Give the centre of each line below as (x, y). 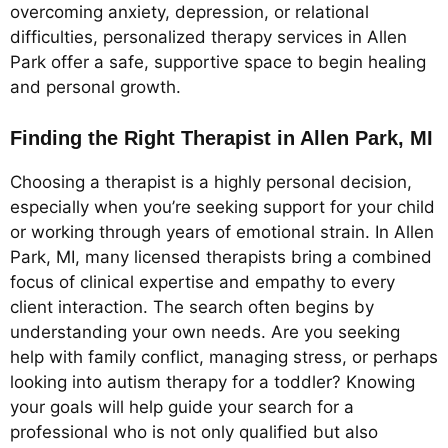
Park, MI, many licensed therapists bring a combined (221, 256)
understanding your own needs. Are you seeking (205, 331)
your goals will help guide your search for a (182, 406)
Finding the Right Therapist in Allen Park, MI (221, 137)
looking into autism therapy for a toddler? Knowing (212, 381)
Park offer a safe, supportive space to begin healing (218, 62)
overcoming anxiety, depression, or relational (189, 12)
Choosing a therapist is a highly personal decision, (211, 181)
